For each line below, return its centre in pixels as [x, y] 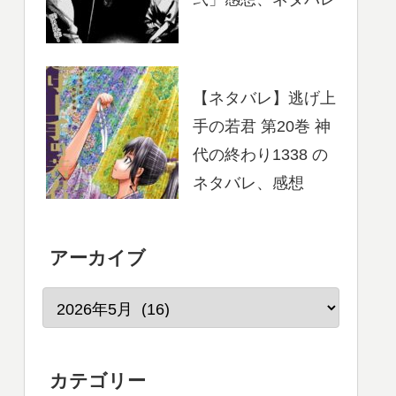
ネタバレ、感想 [248, 183]
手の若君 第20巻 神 [262, 126]
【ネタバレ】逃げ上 [264, 98]
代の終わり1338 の [260, 154]
